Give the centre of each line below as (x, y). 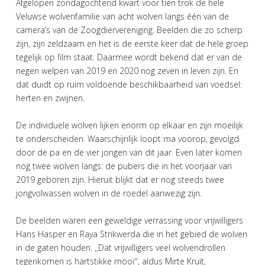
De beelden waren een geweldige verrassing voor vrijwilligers (130, 220)
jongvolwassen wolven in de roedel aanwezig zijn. (109, 193)
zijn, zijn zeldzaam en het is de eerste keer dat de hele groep (132, 43)
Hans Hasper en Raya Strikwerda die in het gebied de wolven (132, 234)
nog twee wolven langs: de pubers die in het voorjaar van (124, 166)
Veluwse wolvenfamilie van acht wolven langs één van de (122, 16)
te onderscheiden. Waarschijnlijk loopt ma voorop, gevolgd (127, 139)
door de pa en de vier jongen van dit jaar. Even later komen (129, 152)
